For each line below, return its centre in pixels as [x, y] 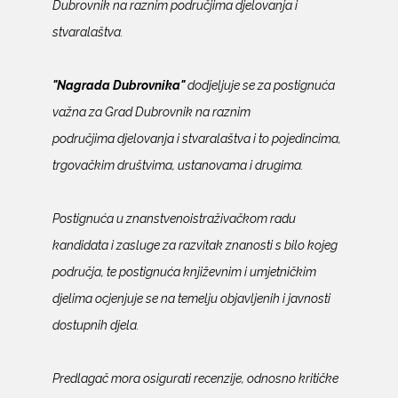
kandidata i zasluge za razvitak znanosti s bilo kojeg [195, 244]
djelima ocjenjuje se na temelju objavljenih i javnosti [191, 298]
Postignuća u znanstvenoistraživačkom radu [174, 218]
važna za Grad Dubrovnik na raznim [151, 111]
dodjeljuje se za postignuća [259, 84]
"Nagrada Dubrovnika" [118, 84]
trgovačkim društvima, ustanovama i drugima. [192, 164]
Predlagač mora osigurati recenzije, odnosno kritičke [195, 378]
